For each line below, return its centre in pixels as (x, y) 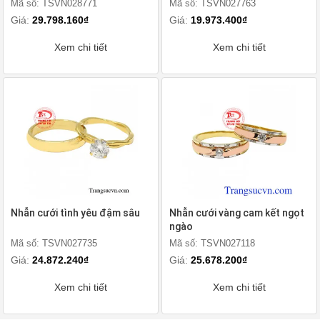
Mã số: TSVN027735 (54, 243)
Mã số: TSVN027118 (212, 243)
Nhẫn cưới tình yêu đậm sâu (75, 213)
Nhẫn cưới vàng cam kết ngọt (237, 213)
